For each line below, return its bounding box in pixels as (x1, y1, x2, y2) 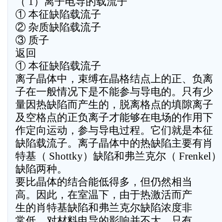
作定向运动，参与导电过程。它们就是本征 (15, 124, 213, 136)
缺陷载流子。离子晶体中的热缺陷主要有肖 (15, 137, 213, 149)
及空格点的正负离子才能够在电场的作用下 (15, 111, 213, 123)
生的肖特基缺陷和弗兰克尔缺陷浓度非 (15, 202, 192, 214)
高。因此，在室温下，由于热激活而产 (15, 189, 192, 201)
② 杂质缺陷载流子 (15, 21, 101, 33)
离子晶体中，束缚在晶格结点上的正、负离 (15, 73, 213, 85)
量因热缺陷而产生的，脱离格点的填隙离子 (15, 99, 213, 111)
